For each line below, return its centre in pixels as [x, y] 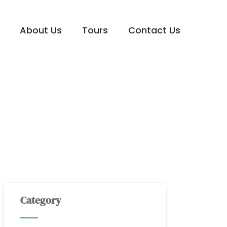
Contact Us [154, 30]
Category [41, 200]
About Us [41, 30]
